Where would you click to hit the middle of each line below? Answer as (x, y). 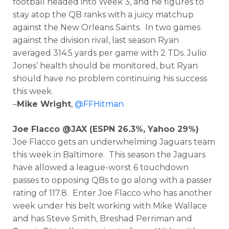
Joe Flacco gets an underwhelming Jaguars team (114, 142)
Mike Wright (44, 104)
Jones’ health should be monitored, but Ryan (105, 66)
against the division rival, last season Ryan (96, 40)
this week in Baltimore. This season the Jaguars (109, 155)
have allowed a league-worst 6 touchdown (101, 167)
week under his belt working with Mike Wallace (110, 206)
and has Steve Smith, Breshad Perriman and (102, 219)
